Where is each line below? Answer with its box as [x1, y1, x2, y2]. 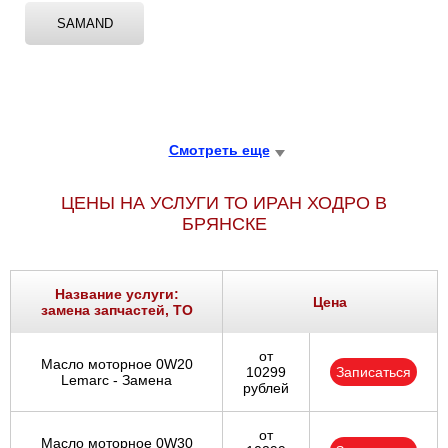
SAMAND [56, 16, 113, 32]
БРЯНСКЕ [181, 214, 267, 235]
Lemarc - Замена [61, 372, 172, 389]
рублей [243, 380, 289, 397]
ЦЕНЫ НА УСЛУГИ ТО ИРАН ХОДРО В [61, 193, 387, 214]
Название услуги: [54, 286, 179, 303]
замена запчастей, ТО [40, 302, 193, 319]
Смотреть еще [168, 142, 270, 159]
